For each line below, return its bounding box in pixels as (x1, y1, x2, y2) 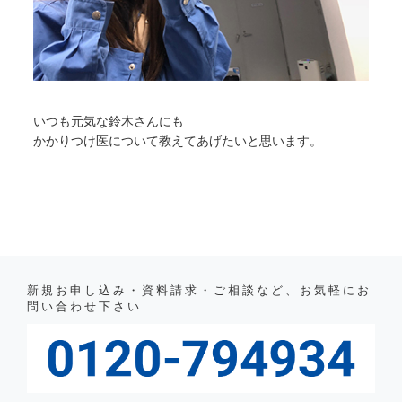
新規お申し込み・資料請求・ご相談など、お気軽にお (27, 283, 371, 297)
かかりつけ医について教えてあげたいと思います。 (33, 132, 322, 148)
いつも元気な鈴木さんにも (33, 112, 184, 128)
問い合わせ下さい (27, 299, 142, 313)
